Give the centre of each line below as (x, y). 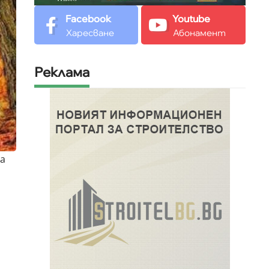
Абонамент (200, 33)
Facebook (88, 19)
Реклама (62, 72)
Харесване (90, 33)
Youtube (192, 19)
